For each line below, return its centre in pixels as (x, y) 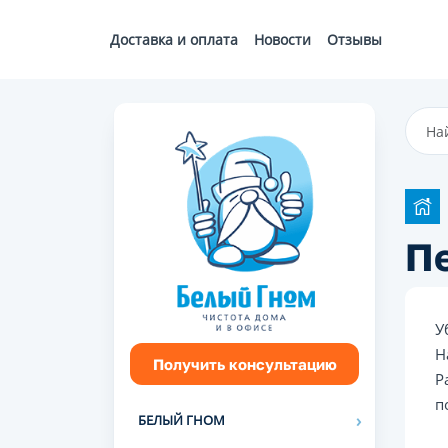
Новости (282, 39)
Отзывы (354, 39)
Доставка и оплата (174, 39)
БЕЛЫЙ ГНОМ (181, 420)
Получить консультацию (244, 364)
